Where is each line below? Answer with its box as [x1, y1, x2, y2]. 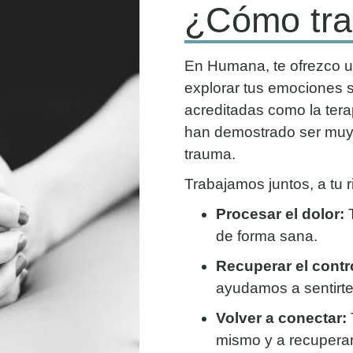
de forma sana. [216, 227, 318, 244]
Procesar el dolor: [216, 205, 344, 222]
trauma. [184, 145, 236, 162]
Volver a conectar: [216, 309, 347, 326]
